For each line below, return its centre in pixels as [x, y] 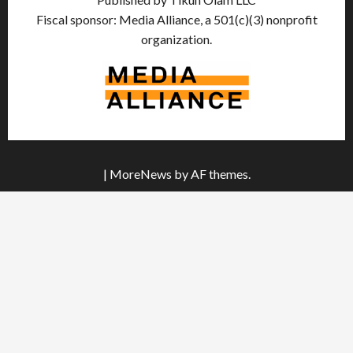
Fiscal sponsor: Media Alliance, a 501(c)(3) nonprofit [176, 19]
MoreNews [140, 174]
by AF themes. [211, 174]
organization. [176, 39]
